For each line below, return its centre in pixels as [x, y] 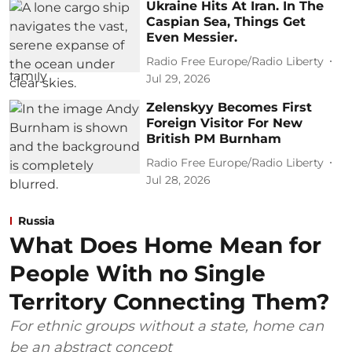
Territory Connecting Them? [169, 302]
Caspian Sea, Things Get [226, 22]
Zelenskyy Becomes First [229, 108]
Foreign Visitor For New [225, 123]
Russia [37, 221]
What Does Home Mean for [165, 246]
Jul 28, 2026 [179, 180]
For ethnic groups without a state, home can [167, 326]
